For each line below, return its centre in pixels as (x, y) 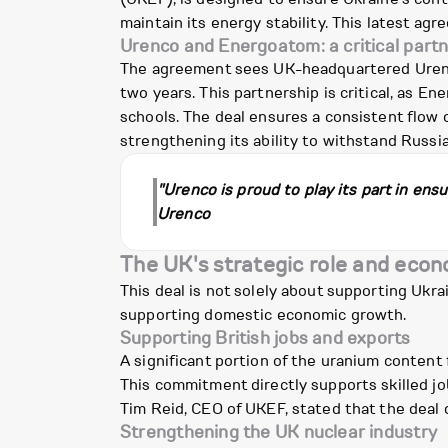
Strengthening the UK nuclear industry (278, 432)
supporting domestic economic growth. (263, 315)
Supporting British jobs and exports (265, 338)
